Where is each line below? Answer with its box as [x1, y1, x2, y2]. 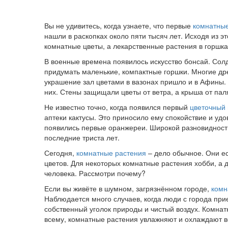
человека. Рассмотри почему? [44, 168, 146, 178]
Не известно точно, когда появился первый [44, 102, 190, 112]
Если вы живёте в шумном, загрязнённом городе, [44, 183, 211, 193]
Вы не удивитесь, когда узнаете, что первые [44, 20, 193, 31]
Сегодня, [44, 148, 76, 158]
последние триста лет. [44, 132, 120, 142]
